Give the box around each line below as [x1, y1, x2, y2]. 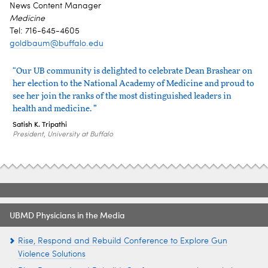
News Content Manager [10, 1, 101, 10]
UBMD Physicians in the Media [10, 209, 125, 221]
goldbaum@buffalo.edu [10, 39, 103, 48]
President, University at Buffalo [13, 130, 113, 138]
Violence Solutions [18, 249, 86, 258]
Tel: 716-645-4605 [10, 26, 80, 35]
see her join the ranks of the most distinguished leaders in [13, 92, 232, 100]
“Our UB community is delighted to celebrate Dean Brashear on [13, 66, 252, 75]
